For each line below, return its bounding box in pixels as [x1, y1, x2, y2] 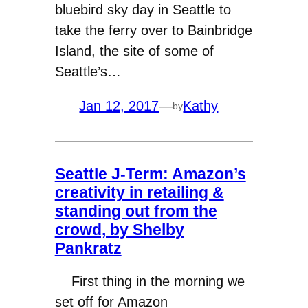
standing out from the [54, 201, 217, 220]
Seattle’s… [54, 64, 121, 80]
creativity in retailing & [54, 183, 224, 201]
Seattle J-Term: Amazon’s [54, 164, 246, 183]
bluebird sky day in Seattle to [54, 2, 231, 18]
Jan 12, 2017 [79, 98, 159, 114]
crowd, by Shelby [54, 220, 184, 239]
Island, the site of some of [54, 43, 214, 59]
